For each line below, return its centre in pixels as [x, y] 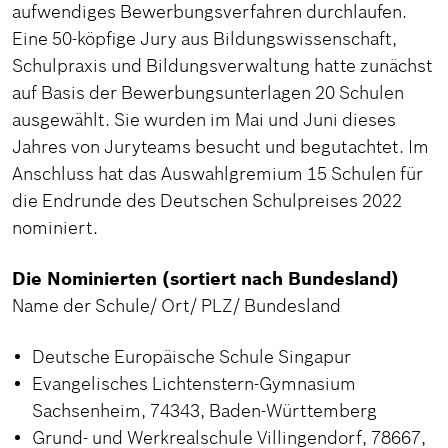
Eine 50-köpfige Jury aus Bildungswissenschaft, [204, 39]
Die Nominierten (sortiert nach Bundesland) [205, 279]
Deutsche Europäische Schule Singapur [193, 357]
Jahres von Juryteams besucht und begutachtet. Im [220, 147]
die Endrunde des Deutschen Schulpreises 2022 [207, 201]
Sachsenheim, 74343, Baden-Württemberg [204, 411]
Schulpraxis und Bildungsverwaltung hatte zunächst [222, 66]
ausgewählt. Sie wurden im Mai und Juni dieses [204, 120]
